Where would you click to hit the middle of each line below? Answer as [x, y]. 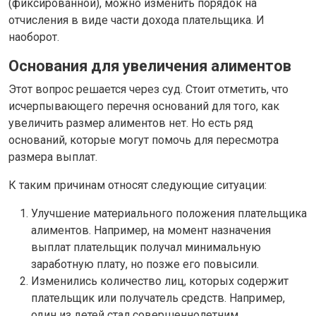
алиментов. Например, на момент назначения [151, 230]
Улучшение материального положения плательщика [169, 213]
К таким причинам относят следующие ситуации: [138, 185]
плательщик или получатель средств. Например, [158, 298]
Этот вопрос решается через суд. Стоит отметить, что [148, 89]
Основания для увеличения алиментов [150, 66]
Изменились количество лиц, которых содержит [160, 281]
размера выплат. [53, 157]
